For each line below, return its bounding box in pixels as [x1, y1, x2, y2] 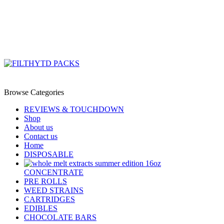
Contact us [24, 132, 57, 140]
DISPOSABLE [24, 150, 73, 158]
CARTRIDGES [24, 195, 75, 203]
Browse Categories [4, 88, 64, 96]
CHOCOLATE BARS [24, 213, 96, 221]
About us [24, 123, 53, 131]
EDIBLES [24, 204, 57, 212]
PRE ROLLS [24, 177, 67, 185]
